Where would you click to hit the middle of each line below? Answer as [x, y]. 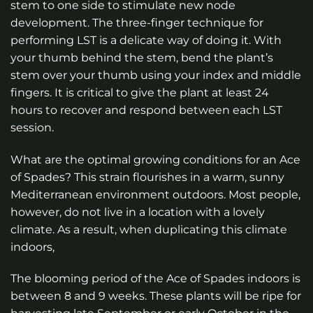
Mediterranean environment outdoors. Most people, [155, 194]
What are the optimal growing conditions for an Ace [155, 159]
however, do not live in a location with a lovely [138, 212]
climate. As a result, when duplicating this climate [149, 229]
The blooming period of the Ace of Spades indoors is [155, 279]
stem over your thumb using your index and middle [156, 75]
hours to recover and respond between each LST [146, 110]
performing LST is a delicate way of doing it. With [146, 40]
